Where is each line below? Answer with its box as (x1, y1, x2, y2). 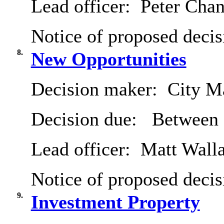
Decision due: (30, 108, 147, 130)
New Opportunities (30, 48, 186, 70)
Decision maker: (30, 78, 162, 100)
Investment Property (30, 191, 200, 213)
